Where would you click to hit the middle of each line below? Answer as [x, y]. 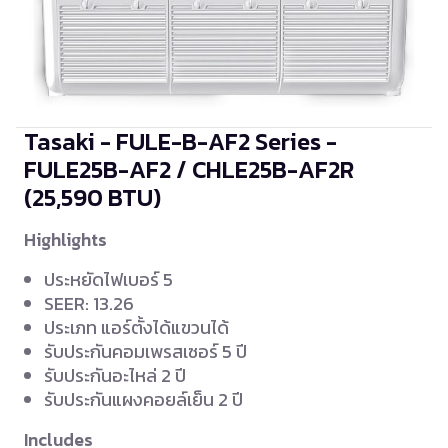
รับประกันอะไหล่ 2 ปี [115, 376]
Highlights [65, 240]
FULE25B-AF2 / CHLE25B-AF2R [189, 170]
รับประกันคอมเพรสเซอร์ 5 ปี [145, 352]
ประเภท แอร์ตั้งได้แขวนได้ [136, 328]
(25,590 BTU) [92, 198]
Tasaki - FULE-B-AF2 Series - [180, 142]
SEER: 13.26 [89, 304]
